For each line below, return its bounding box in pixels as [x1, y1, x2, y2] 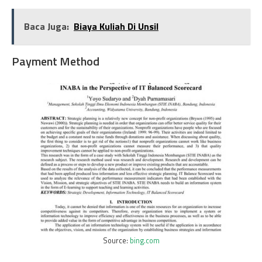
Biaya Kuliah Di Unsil [74, 19, 158, 33]
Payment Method [12, 51, 99, 70]
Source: [102, 235, 130, 246]
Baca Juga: [24, 19, 69, 33]
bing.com [129, 235, 160, 246]
